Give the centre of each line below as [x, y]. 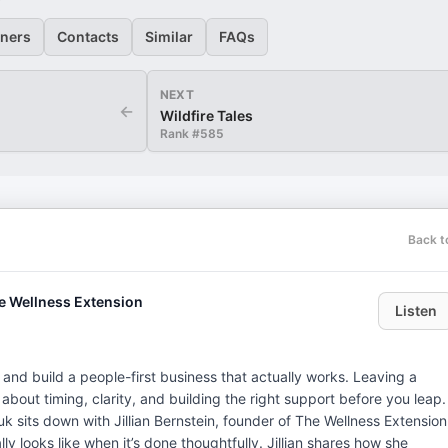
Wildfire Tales [207, 115]
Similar [169, 36]
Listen [416, 310]
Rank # [180, 133]
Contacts [88, 36]
